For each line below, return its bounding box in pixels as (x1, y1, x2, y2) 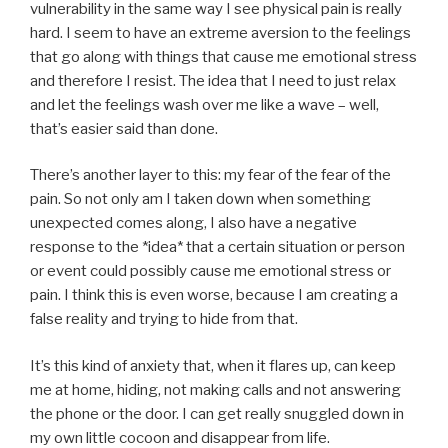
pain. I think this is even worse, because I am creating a (30, 286, 398, 305)
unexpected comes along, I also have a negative (30, 214, 357, 233)
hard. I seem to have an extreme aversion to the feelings (30, 23, 411, 42)
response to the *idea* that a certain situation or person (30, 238, 405, 257)
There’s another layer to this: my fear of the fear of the (30, 166, 391, 185)
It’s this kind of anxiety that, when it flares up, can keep (30, 356, 396, 375)
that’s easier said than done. (30, 119, 218, 138)
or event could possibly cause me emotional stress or (30, 262, 391, 281)
